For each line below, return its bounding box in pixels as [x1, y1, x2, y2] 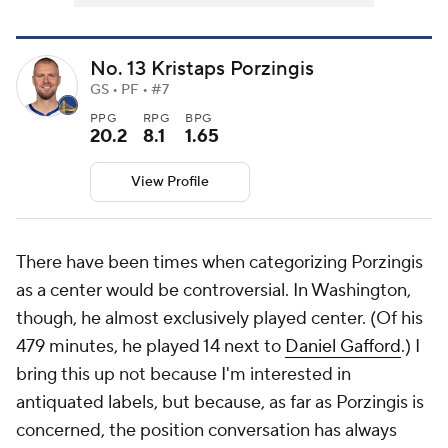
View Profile [131, 173, 209, 192]
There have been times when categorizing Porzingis [16, 250, 423, 274]
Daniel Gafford [285, 334, 401, 358]
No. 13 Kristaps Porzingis [90, 56, 314, 83]
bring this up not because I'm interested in [16, 362, 351, 386]
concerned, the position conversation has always [16, 418, 397, 442]
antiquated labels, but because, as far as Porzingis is [16, 390, 424, 414]
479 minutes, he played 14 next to [16, 334, 285, 358]
